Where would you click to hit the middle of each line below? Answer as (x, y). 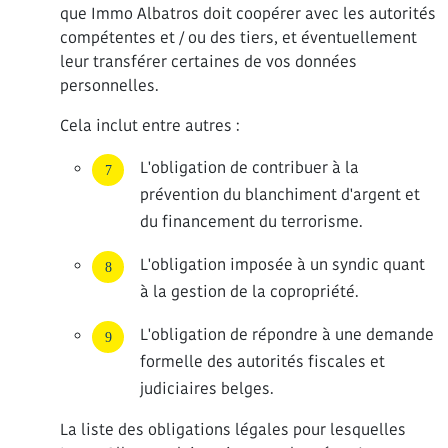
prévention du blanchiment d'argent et (280, 194)
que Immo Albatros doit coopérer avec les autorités (248, 13)
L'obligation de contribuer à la (249, 167)
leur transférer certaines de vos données (208, 61)
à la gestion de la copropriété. (249, 291)
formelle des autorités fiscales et (262, 361)
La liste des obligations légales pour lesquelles (233, 429)
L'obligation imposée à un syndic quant (282, 264)
